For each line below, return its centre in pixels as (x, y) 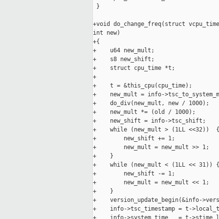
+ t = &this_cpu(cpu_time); (142, 86)
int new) (107, 33)
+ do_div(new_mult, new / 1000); (151, 103)
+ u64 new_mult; (124, 51)
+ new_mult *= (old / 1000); (144, 112)
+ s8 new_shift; (124, 59)
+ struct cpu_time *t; (134, 68)
